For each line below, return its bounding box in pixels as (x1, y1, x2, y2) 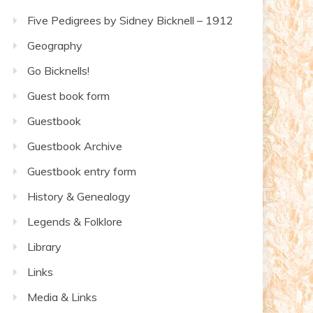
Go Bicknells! (27, 64, 89, 78)
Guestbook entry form (27, 164, 136, 178)
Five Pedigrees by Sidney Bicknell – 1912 (27, 13, 233, 27)
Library (27, 240, 61, 254)
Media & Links (27, 290, 97, 304)
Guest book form (27, 89, 110, 103)
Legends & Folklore (27, 214, 122, 228)
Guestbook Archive (27, 139, 122, 153)
